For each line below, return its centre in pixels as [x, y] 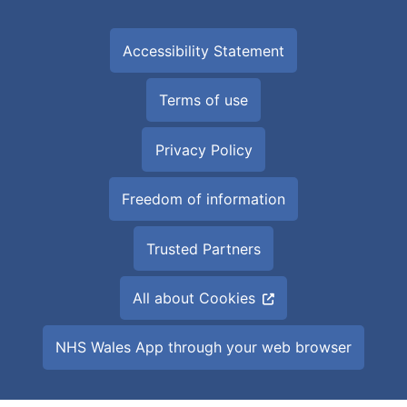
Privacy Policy [203, 149]
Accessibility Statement [203, 50]
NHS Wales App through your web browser [203, 347]
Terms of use [203, 100]
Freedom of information [203, 199]
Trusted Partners [203, 248]
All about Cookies [194, 298]
